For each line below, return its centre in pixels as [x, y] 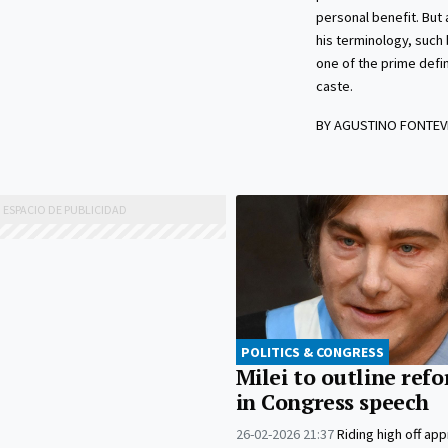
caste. [334, 86]
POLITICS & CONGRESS [312, 351]
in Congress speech [332, 401]
